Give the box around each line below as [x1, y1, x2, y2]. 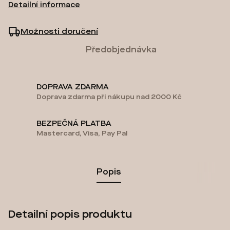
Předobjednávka [86, 45, 157, 55]
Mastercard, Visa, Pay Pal [36, 129, 127, 138]
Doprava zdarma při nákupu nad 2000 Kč [36, 92, 182, 101]
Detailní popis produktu [8, 208, 132, 221]
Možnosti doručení [21, 27, 98, 36]
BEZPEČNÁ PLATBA [36, 119, 111, 128]
